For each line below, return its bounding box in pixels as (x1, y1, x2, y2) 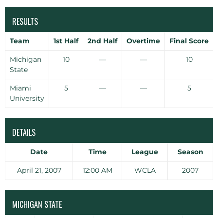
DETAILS (12, 127, 36, 138)
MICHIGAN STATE (12, 199, 62, 210)
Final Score (169, 36, 209, 45)
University (9, 94, 44, 103)
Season (177, 147, 203, 156)
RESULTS (12, 16, 38, 27)
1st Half (54, 36, 78, 45)
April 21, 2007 (17, 166, 61, 175)
